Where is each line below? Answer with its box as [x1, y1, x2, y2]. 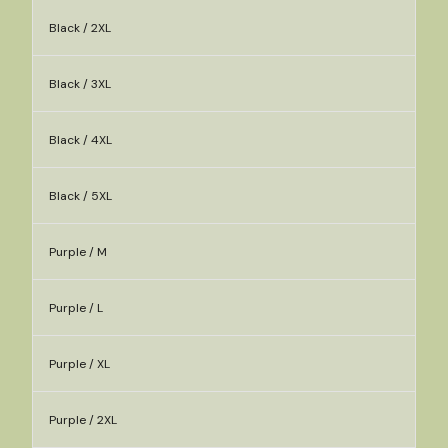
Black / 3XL [49, 76, 111, 92]
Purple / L [49, 300, 103, 316]
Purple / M [49, 244, 107, 260]
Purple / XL [49, 356, 110, 372]
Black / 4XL [49, 132, 112, 148]
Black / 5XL [49, 188, 112, 204]
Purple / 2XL [49, 412, 117, 428]
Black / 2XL [49, 20, 111, 36]
